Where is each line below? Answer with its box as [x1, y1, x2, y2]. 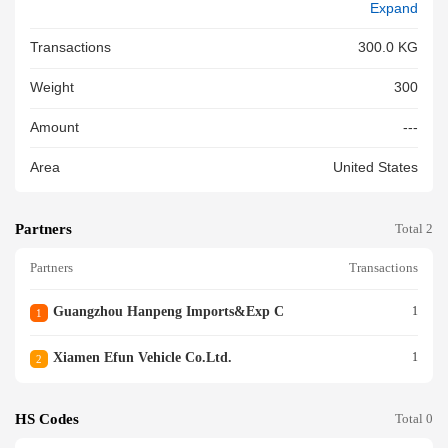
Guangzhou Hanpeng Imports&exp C [52, 303, 284, 319]
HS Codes [15, 411, 79, 428]
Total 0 [395, 412, 433, 427]
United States [333, 159, 418, 175]
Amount [30, 120, 79, 136]
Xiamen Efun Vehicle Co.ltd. [52, 349, 232, 365]
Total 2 [395, 222, 433, 236]
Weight [30, 80, 74, 96]
